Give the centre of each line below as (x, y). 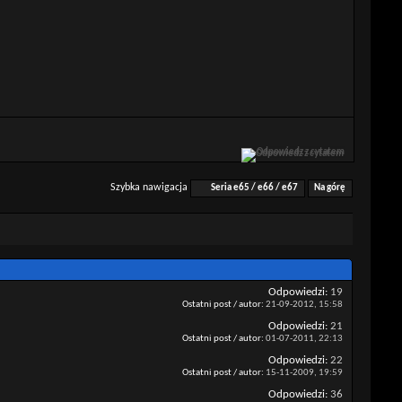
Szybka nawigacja (149, 188)
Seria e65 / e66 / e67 (255, 188)
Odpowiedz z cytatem (301, 152)
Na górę (330, 188)
